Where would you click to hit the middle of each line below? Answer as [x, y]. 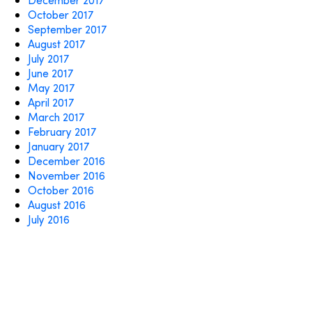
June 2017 [50, 73]
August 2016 [57, 204]
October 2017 [61, 14]
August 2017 [56, 44]
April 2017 [51, 102]
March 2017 [56, 117]
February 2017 [62, 131]
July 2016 [49, 219]
